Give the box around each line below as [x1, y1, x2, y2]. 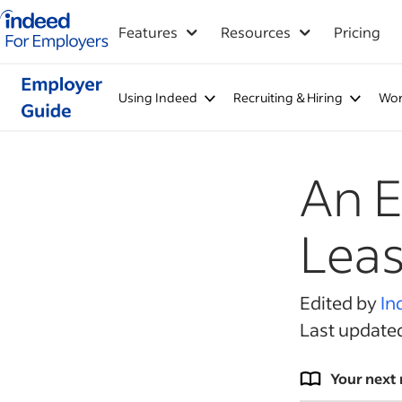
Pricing [334, 22, 380, 41]
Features [118, 22, 178, 41]
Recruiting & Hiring [232, 89, 343, 106]
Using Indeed [118, 89, 197, 106]
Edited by [300, 291, 380, 314]
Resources [221, 22, 291, 41]
